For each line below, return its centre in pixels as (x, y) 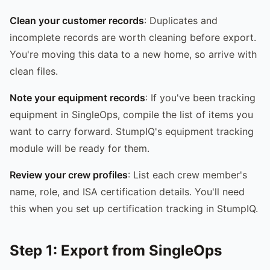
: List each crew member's (187, 174)
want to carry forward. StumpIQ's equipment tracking (132, 131)
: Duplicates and (181, 20)
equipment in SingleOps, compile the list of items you (131, 114)
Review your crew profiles (69, 174)
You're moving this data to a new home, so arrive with (133, 54)
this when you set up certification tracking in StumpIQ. (134, 208)
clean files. (34, 71)
